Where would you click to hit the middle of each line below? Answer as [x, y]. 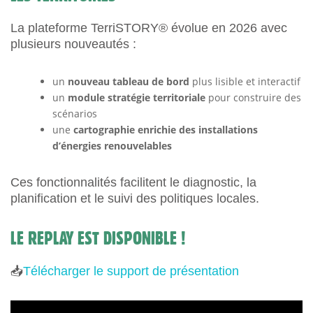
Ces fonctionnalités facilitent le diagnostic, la [133, 182]
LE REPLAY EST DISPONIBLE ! [98, 238]
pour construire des [253, 97]
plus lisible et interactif [245, 81]
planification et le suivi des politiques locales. [135, 198]
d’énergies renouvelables [112, 146]
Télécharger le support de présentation [131, 271]
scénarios [75, 114]
